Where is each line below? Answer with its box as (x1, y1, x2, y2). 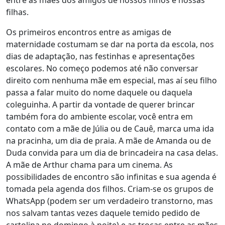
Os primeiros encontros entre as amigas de (6, 27, 171, 38)
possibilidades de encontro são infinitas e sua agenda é (6, 171, 216, 182)
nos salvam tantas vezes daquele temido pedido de (6, 207, 200, 218)
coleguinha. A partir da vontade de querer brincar (6, 99, 195, 110)
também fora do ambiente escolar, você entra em (6, 111, 193, 122)
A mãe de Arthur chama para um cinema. (6, 159, 164, 170)
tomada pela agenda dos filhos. (6, 183, 126, 194)
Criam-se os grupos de (126, 183, 213, 194)
